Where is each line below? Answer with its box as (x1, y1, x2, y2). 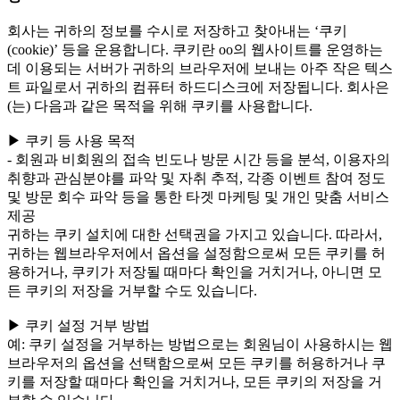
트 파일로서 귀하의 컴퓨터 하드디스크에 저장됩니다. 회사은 (7, 79, 389, 96)
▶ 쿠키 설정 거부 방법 (7, 318, 150, 334)
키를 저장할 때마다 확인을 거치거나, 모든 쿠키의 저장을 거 (7, 374, 382, 390)
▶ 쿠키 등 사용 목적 (7, 133, 136, 149)
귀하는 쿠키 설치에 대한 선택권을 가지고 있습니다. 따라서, (7, 227, 382, 243)
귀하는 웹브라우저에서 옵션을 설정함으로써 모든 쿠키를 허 (7, 246, 386, 262)
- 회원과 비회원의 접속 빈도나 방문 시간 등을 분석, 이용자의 (7, 152, 390, 168)
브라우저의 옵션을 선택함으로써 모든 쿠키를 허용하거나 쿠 (7, 355, 386, 371)
